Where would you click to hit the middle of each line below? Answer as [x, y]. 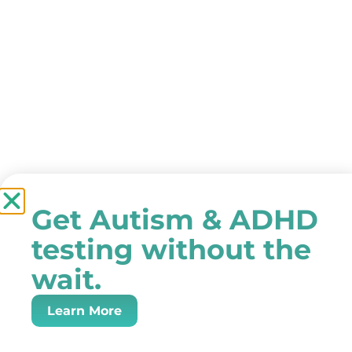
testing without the [171, 249]
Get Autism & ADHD [175, 220]
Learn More [84, 311]
